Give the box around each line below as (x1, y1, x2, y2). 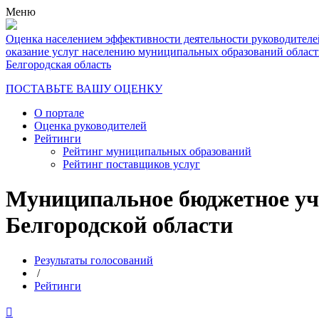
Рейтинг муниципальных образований (63, 145, 251, 157)
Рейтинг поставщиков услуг (63, 158, 200, 170)
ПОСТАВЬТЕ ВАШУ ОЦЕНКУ (6, 83, 162, 95)
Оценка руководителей (34, 120, 147, 132)
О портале (34, 107, 84, 119)
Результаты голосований (34, 253, 153, 266)
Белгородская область (6, 58, 111, 70)
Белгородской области (6, 212, 233, 239)
